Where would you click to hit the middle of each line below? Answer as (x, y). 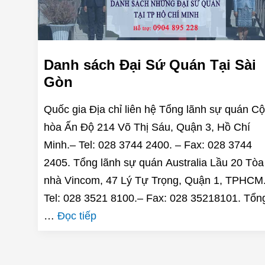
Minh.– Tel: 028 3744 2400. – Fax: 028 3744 (148, 145)
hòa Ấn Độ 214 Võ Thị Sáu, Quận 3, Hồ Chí (147, 127)
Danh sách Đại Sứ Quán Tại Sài (150, 65)
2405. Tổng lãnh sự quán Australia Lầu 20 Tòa (154, 163)
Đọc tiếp (77, 216)
